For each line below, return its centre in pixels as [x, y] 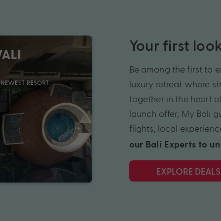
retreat [169, 84]
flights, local [154, 128]
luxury [142, 84]
